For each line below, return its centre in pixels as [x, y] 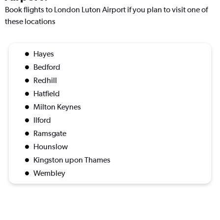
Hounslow [51, 147]
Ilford [42, 120]
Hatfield [47, 94]
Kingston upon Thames [72, 160]
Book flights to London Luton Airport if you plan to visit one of [106, 10]
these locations [30, 22]
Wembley [49, 173]
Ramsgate [50, 134]
